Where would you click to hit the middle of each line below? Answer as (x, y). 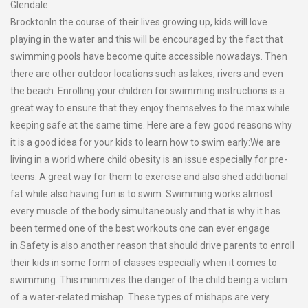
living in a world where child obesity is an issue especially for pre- (149, 159)
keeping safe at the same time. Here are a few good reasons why (151, 125)
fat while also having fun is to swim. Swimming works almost (142, 194)
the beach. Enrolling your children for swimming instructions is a (147, 91)
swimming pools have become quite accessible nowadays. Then (149, 56)
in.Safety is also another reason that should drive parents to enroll (152, 245)
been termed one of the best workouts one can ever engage (140, 228)
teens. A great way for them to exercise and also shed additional (149, 177)
